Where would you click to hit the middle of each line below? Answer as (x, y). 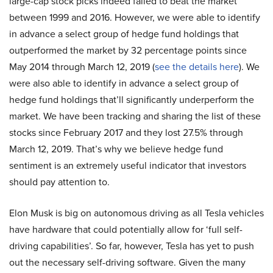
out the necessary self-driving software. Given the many (127, 262)
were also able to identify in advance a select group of (124, 83)
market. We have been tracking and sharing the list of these (135, 116)
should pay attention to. (59, 182)
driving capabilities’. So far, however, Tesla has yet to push (132, 246)
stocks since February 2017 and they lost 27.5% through (126, 132)
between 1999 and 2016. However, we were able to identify (135, 17)
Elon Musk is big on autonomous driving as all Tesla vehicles (136, 213)
